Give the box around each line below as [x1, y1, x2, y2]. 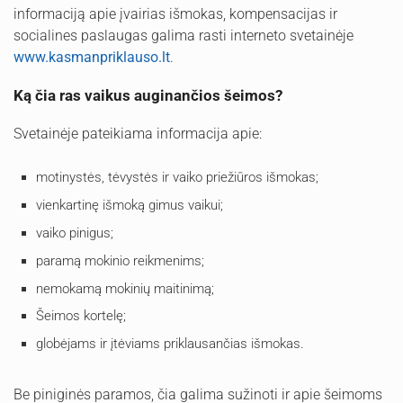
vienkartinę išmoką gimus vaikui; [36, 196, 223, 213]
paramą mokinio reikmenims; [36, 252, 204, 269]
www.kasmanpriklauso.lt [13, 49, 170, 67]
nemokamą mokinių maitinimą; [36, 280, 214, 297]
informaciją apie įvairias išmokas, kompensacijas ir [13, 5, 337, 23]
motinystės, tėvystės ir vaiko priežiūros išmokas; [36, 169, 318, 186]
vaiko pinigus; [36, 224, 113, 241]
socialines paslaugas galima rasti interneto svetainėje [13, 27, 354, 45]
